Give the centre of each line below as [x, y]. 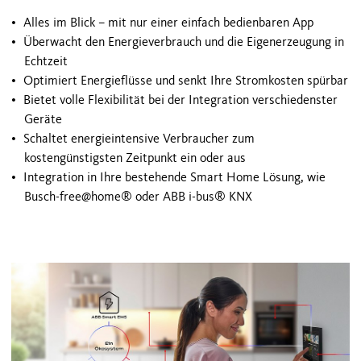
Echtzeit [46, 61]
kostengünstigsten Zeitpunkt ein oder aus [135, 158]
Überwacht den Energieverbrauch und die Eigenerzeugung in [184, 42]
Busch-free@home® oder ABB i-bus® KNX [138, 197]
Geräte [43, 119]
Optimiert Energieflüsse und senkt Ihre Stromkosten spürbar [186, 81]
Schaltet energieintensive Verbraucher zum [139, 139]
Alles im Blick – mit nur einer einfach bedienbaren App [168, 23]
